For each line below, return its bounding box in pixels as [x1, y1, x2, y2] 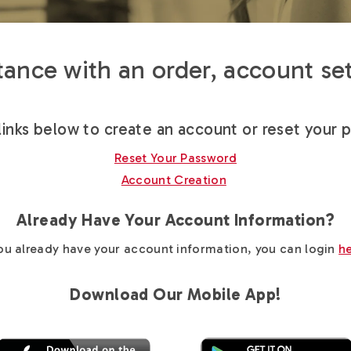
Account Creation [121, 172, 226, 187]
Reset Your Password [114, 150, 237, 165]
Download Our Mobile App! [70, 284, 281, 304]
